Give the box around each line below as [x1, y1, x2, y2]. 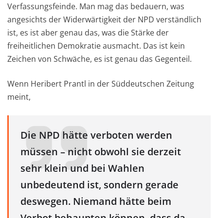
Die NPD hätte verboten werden [20, 128, 172, 142]
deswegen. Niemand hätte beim [20, 194, 171, 208]
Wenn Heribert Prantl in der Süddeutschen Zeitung [7, 78, 194, 89]
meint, [7, 91, 31, 102]
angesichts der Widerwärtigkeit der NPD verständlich [7, 14, 201, 25]
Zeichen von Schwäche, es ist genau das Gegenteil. [7, 53, 192, 64]
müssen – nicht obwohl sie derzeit [20, 145, 181, 158]
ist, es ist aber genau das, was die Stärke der [7, 27, 169, 38]
